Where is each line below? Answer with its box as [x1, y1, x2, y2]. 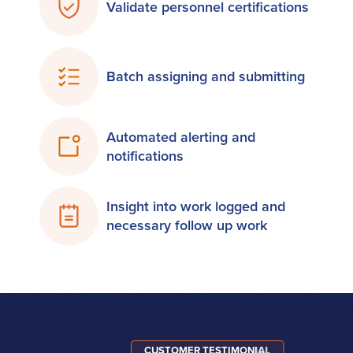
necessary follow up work [106, 215, 267, 236]
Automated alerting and [106, 126, 255, 147]
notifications [106, 145, 184, 165]
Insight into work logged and [106, 196, 285, 217]
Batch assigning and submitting [106, 66, 305, 87]
